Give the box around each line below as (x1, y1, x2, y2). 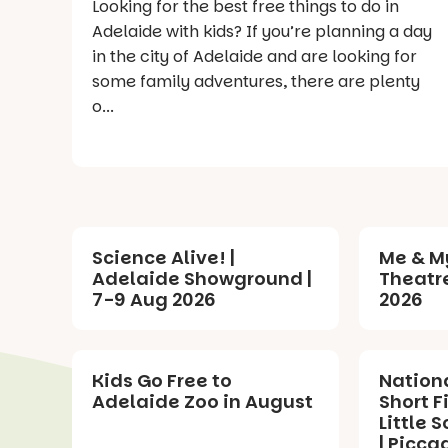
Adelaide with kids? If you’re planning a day (92, 19, 246, 43)
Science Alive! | (92, 244, 235, 270)
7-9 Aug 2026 (92, 286, 216, 312)
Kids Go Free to (92, 367, 232, 393)
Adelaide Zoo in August (92, 388, 313, 414)
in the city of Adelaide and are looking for (92, 44, 417, 68)
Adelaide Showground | (92, 265, 312, 291)
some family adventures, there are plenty (92, 69, 420, 93)
